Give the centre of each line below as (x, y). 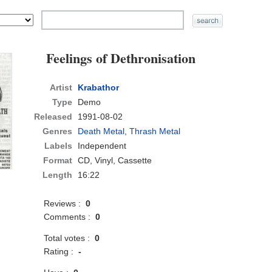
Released (53, 117)
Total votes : (70, 238)
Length (58, 175)
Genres (58, 131)
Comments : (70, 217)
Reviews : (65, 204)
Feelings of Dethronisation (121, 58)
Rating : (61, 252)
